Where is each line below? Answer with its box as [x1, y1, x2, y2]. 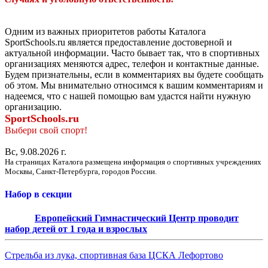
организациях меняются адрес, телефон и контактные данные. [5, 59, 259, 69]
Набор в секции [5, 189, 72, 200]
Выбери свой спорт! [5, 125, 87, 136]
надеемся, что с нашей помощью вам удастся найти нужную [5, 91, 251, 102]
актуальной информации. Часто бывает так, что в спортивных [5, 48, 260, 59]
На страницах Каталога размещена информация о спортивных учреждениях [5, 157, 261, 167]
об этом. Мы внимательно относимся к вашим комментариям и [5, 80, 263, 91]
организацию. [5, 102, 62, 112]
